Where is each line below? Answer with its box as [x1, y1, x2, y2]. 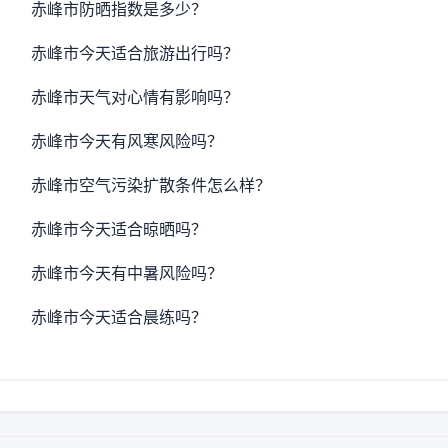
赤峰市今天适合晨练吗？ [31, 307, 208, 327]
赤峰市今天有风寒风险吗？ [31, 131, 224, 151]
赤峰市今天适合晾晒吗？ [31, 219, 208, 239]
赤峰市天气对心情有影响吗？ [31, 87, 240, 107]
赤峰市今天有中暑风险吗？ [31, 263, 224, 283]
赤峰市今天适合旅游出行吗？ [31, 43, 240, 63]
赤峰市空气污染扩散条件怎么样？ [31, 175, 272, 195]
